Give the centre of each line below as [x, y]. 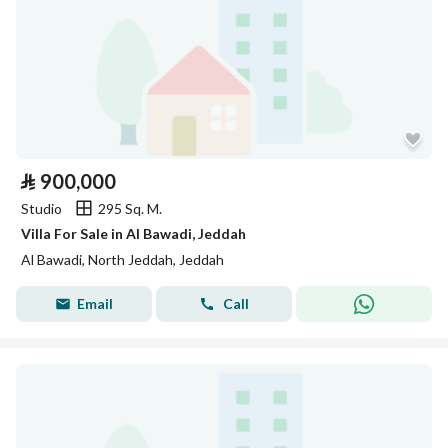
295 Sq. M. [130, 208]
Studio [41, 208]
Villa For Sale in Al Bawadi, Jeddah [133, 233]
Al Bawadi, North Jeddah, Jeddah [122, 259]
